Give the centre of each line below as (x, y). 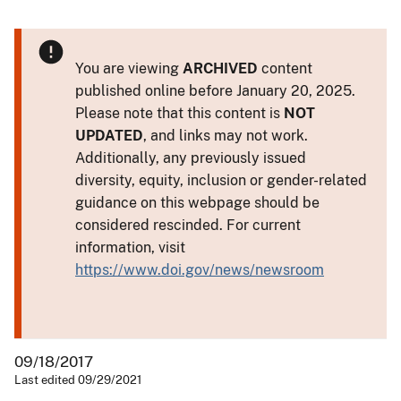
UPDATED (109, 135)
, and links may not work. (226, 135)
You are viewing (129, 68)
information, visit (130, 247)
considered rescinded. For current (188, 225)
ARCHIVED (220, 68)
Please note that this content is (179, 113)
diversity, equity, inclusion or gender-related (221, 180)
